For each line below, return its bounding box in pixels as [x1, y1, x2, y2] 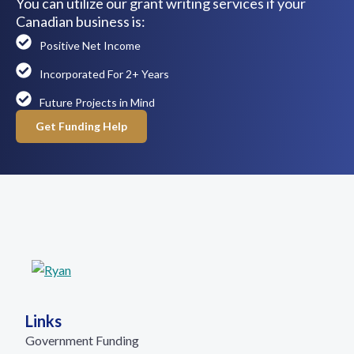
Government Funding [25, 333, 139, 348]
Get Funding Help [36, 119, 127, 133]
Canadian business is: [16, 13, 145, 30]
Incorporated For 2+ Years [40, 67, 169, 81]
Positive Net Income [40, 39, 141, 52]
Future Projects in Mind [40, 96, 155, 109]
